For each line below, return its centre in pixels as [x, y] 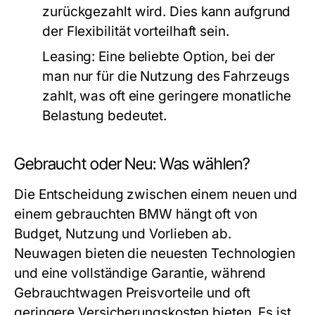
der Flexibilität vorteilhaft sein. [136, 32]
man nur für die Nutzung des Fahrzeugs [166, 77]
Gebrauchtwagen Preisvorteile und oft [132, 293]
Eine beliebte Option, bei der [185, 57]
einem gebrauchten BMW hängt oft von [136, 214]
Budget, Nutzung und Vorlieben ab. [123, 234]
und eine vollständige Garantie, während [140, 274]
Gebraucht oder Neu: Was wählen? [132, 164]
